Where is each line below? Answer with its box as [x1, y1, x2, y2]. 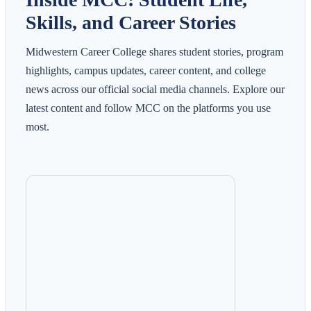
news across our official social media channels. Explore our [26, 83, 285, 95]
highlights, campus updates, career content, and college [26, 64, 266, 76]
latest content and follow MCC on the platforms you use [26, 101, 271, 114]
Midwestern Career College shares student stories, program [26, 45, 283, 58]
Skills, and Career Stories [26, 11, 236, 33]
